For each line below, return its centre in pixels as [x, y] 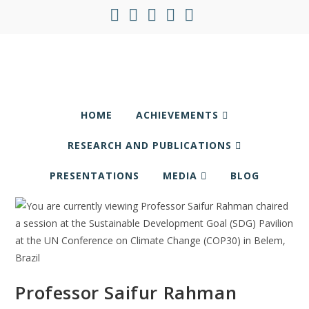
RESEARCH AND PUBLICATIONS [151, 145]
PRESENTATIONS [94, 176]
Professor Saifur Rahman [126, 292]
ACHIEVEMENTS [179, 115]
